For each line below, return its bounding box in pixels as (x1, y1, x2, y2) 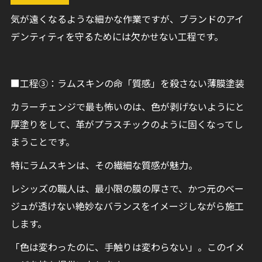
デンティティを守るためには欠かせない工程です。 (10, 30, 223, 46)
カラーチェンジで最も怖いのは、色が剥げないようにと (10, 100, 244, 116)
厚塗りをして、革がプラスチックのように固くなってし (10, 118, 243, 133)
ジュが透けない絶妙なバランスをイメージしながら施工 (10, 199, 244, 215)
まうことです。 (10, 135, 75, 151)
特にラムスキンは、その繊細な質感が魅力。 (10, 158, 198, 174)
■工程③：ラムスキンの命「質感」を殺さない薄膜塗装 (10, 77, 244, 92)
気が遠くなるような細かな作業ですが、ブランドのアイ (10, 12, 244, 28)
